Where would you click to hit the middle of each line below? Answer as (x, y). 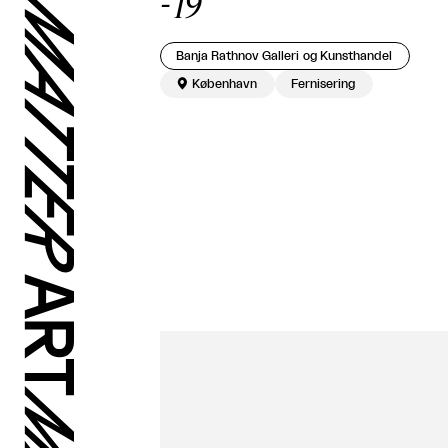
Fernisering (323, 84)
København (224, 84)
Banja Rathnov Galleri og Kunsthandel (284, 56)
